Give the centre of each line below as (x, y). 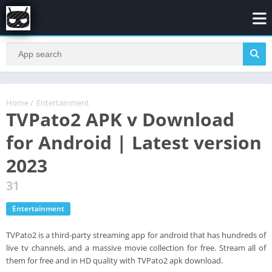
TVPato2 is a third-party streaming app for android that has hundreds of (136, 235)
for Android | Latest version (134, 142)
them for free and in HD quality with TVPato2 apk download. (114, 260)
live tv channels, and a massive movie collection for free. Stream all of (136, 247)
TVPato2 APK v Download (120, 119)
